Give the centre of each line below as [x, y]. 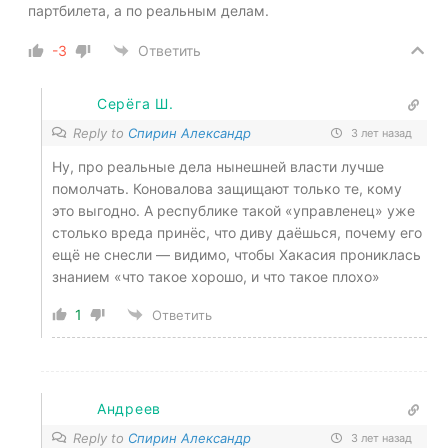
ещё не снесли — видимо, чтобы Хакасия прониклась [236, 254]
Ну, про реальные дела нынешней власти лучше [218, 166]
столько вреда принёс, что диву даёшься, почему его [237, 232]
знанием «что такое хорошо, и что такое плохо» [216, 276]
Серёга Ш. [135, 104]
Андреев [129, 409]
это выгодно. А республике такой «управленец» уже [233, 210]
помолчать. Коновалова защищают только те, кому [227, 188]
